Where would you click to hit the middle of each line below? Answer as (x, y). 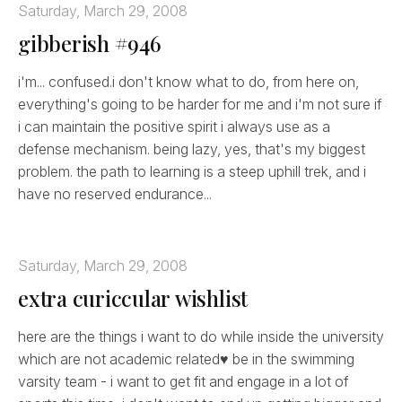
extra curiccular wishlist (133, 297)
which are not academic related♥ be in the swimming (186, 358)
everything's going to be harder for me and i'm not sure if (200, 104)
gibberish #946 (90, 43)
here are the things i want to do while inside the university (201, 336)
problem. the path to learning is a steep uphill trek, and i (192, 171)
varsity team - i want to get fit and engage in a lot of (183, 381)
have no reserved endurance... (115, 193)
